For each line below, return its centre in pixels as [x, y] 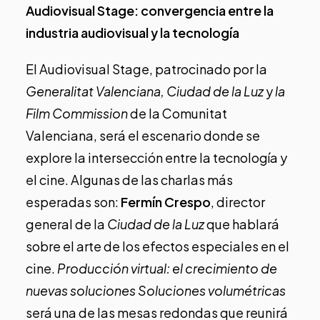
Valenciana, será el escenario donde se [143, 135]
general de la [66, 224]
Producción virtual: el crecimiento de [167, 268]
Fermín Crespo [166, 201]
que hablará [242, 224]
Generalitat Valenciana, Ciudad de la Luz [146, 91]
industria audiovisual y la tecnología [132, 32]
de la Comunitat [177, 113]
